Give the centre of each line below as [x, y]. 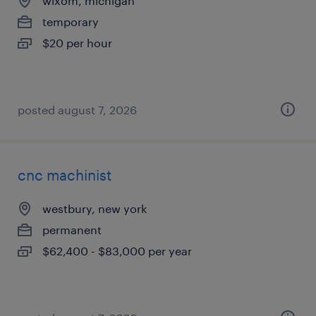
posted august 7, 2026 [77, 110]
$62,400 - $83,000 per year [117, 251]
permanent [72, 230]
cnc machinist [65, 175]
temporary [71, 22]
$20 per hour [77, 43]
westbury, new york [95, 208]
